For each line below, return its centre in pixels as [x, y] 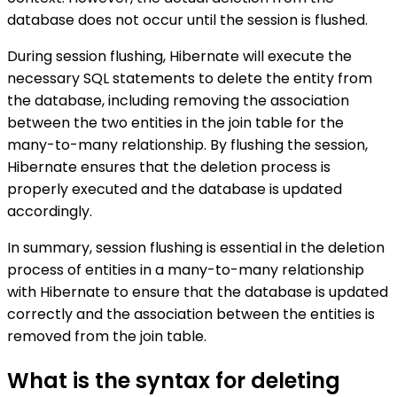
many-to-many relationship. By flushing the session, [187, 145]
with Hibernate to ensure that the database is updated [198, 292]
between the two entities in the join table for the [175, 123]
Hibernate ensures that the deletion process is [169, 167]
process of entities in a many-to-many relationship [186, 270]
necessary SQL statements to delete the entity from [190, 79]
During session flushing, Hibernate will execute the [179, 57]
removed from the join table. [107, 337]
